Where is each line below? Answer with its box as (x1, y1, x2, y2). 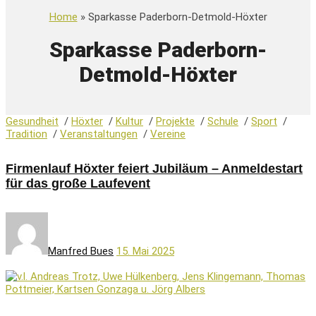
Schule (207, 114, 238, 128)
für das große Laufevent (6, 176, 150, 190)
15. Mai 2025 (116, 244, 174, 257)
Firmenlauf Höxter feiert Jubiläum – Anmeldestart (6, 161, 303, 176)
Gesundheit (6, 114, 59, 128)
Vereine (150, 127, 186, 140)
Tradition (6, 127, 47, 140)
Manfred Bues (48, 244, 114, 257)
